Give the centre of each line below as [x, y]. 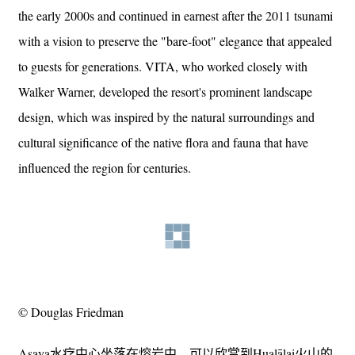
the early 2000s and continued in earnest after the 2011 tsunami [176, 15]
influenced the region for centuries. [105, 167]
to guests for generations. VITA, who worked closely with [163, 66]
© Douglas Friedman [71, 311]
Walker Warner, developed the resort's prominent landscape [165, 91]
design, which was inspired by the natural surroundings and [166, 116]
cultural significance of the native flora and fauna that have [163, 142]
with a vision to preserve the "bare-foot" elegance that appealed [175, 40]
